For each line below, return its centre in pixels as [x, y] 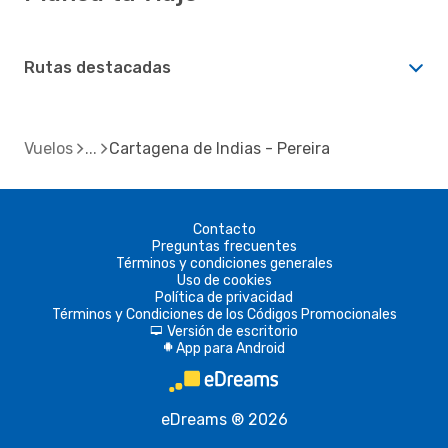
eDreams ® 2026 [224, 419]
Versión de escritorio [232, 331]
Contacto [224, 229]
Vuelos [48, 148]
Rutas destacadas [97, 67]
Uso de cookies [224, 280]
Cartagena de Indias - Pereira [219, 148]
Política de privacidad [224, 297]
